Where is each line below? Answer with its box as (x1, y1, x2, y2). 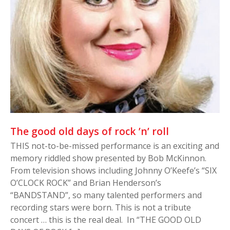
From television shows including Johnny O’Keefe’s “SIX (10, 165, 217, 177)
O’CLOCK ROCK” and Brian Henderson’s (10, 177, 161, 189)
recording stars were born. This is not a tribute (10, 202, 191, 214)
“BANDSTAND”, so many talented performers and (10, 189, 202, 201)
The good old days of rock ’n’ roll (10, 124, 171, 139)
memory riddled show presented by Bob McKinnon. (10, 152, 206, 164)
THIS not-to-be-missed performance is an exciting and (10, 140, 219, 152)
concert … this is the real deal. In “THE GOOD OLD (10, 214, 201, 226)
